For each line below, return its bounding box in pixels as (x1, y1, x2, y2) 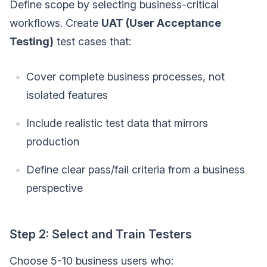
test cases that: (54, 35, 131, 48)
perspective (26, 181, 83, 194)
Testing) (10, 35, 54, 48)
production (26, 135, 79, 148)
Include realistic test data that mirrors (26, 116, 208, 129)
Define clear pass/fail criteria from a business (26, 163, 245, 176)
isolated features (26, 88, 108, 101)
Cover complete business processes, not (26, 70, 225, 83)
